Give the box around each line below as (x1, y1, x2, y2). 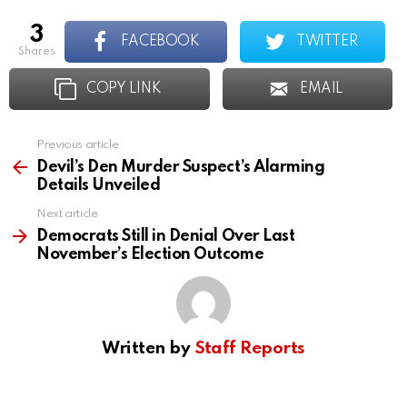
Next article (36, 207, 98, 220)
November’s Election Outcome (36, 245, 264, 263)
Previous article (36, 138, 119, 151)
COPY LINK (85, 81, 162, 96)
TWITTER (296, 34, 358, 49)
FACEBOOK (120, 34, 200, 49)
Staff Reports (194, 339, 305, 357)
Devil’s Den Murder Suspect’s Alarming (36, 158, 325, 175)
